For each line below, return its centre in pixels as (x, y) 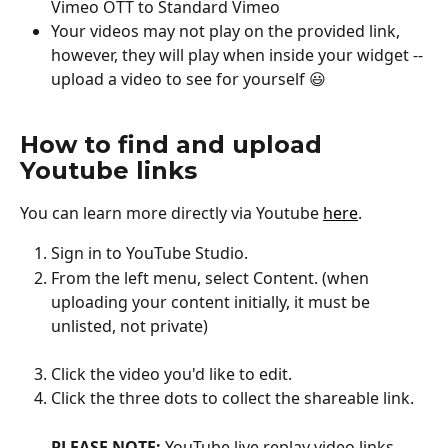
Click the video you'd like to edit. (171, 373)
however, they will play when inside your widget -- (239, 55)
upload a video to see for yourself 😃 (188, 79)
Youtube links (108, 170)
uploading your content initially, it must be (212, 301)
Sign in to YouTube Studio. (149, 253)
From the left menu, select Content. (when (212, 277)
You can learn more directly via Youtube (171, 212)
